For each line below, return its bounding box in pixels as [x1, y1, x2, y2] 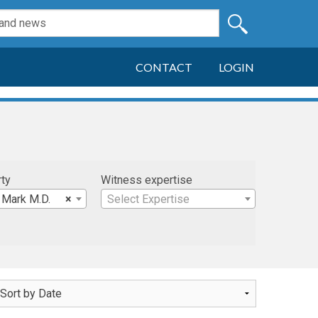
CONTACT [136, 60, 193, 74]
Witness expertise [101, 173, 193, 187]
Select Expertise [107, 192, 190, 206]
